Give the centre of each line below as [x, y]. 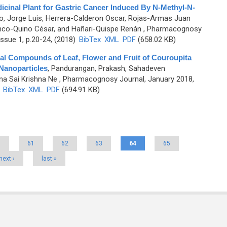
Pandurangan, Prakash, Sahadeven [108, 68]
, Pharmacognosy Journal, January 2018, [125, 79]
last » [49, 159]
